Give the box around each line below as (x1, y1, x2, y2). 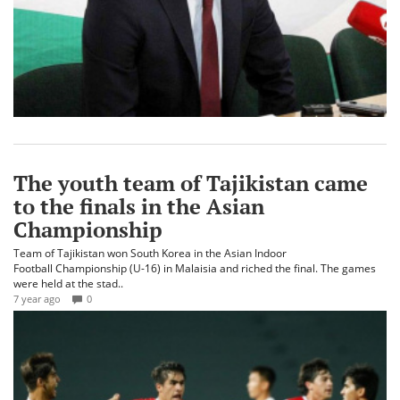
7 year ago (13, 292, 61, 306)
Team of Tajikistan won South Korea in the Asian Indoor (13, 246, 287, 262)
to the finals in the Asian (13, 192, 264, 221)
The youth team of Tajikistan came (13, 169, 368, 198)
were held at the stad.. (13, 276, 123, 292)
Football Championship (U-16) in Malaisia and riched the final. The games (13, 261, 376, 277)
